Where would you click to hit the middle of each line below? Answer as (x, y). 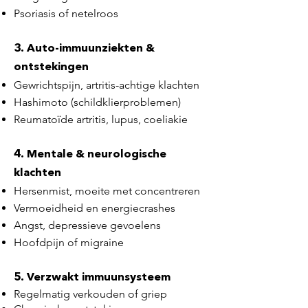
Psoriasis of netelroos (66, 13)
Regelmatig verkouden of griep (90, 294)
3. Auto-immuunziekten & (84, 49)
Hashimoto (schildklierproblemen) (97, 102)
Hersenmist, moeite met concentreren (107, 191)
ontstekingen (51, 67)
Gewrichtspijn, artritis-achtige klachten (107, 85)
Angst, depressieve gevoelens (87, 225)
